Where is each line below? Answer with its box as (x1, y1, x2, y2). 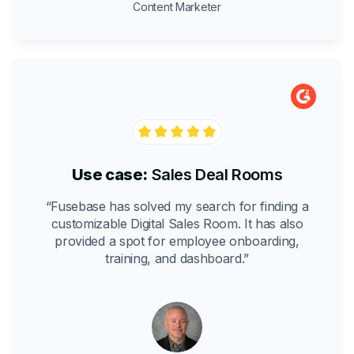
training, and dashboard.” (105, 250, 249, 266)
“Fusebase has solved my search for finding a (45, 198, 309, 214)
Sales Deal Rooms (148, 164, 283, 184)
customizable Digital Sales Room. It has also (51, 215, 303, 232)
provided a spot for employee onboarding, (55, 232, 299, 249)
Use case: (71, 164, 149, 184)
